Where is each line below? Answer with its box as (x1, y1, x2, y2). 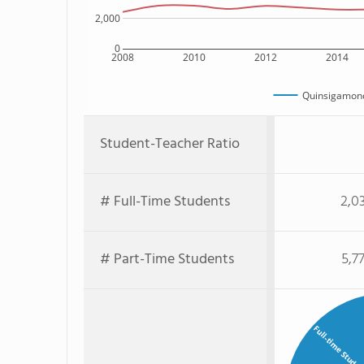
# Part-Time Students (100, 248, 234, 271)
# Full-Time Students (100, 190, 230, 214)
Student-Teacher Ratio (100, 132, 240, 156)
